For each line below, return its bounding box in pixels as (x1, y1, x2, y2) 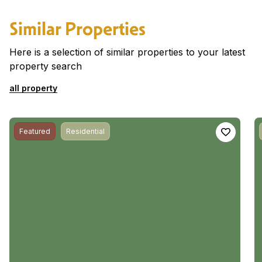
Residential (66, 126, 105, 136)
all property (9, 83, 57, 94)
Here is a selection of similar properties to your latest (9, 46, 245, 58)
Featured (19, 126, 50, 136)
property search (9, 60, 82, 72)
